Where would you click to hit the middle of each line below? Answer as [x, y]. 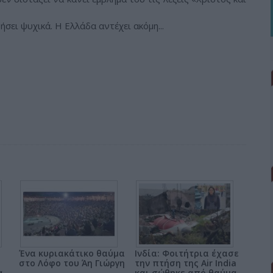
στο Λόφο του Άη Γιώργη [72, 263]
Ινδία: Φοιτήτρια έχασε [187, 253]
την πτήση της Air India [186, 263]
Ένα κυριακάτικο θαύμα [72, 253]
